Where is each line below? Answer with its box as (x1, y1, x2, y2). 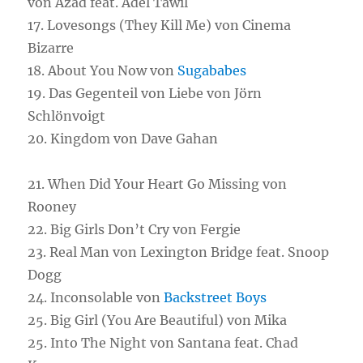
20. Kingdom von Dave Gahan (28, 130, 219, 147)
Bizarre (28, 40, 75, 56)
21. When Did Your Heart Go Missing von (28, 176, 288, 192)
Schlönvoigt (28, 108, 106, 124)
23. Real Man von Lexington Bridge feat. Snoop (28, 244, 330, 260)
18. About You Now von (28, 62, 178, 79)
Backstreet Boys (164, 289, 267, 305)
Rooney (28, 199, 77, 215)
